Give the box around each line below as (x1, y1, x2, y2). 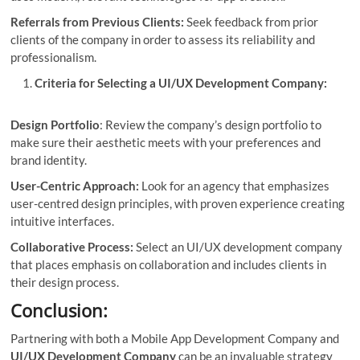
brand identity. (10, 152, 88, 167)
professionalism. (10, 49, 100, 64)
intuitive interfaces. (10, 213, 115, 228)
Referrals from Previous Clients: (10, 14, 185, 29)
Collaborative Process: (10, 239, 134, 254)
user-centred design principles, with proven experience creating (10, 195, 346, 211)
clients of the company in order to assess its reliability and (10, 31, 316, 47)
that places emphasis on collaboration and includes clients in (10, 256, 327, 272)
